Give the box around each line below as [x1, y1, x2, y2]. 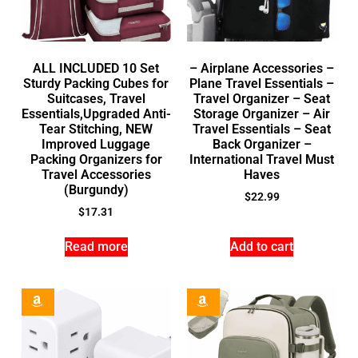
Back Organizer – [212, 136, 312, 152]
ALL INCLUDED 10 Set [33, 60, 160, 76]
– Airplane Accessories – [189, 60, 335, 76]
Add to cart [230, 239, 294, 255]
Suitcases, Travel [46, 90, 145, 106]
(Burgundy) [63, 181, 129, 197]
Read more [64, 239, 128, 255]
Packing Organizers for [30, 151, 162, 167]
